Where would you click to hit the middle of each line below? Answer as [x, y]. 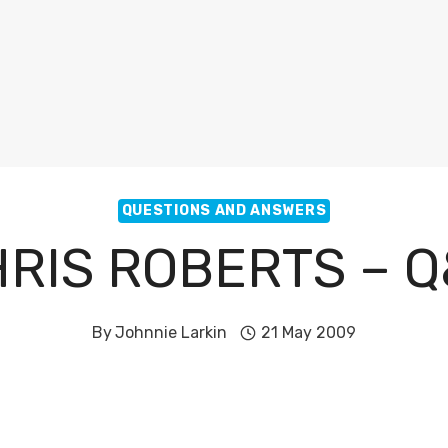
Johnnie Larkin [171, 332]
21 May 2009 [308, 332]
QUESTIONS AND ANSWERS [224, 210]
